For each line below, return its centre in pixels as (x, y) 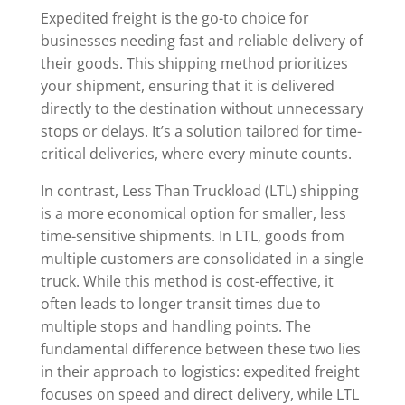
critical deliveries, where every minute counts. (196, 153)
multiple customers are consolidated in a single (202, 258)
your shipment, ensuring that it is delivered (187, 85)
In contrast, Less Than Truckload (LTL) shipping (199, 190)
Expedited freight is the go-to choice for (174, 18)
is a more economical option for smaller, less (193, 213)
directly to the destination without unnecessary (202, 108)
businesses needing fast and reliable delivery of (201, 40)
